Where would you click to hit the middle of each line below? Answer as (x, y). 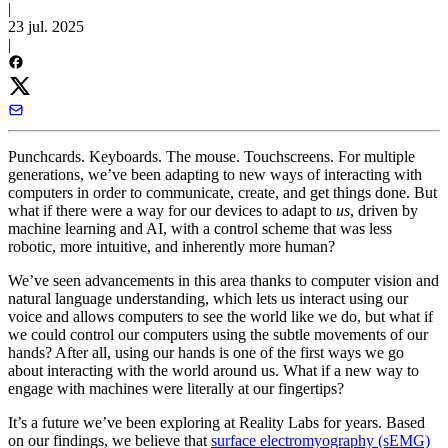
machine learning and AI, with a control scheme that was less (200, 228)
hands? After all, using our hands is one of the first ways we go (206, 352)
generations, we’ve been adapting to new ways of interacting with (215, 174)
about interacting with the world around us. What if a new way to (213, 370)
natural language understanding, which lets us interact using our (208, 298)
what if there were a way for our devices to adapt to (172, 210)
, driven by (384, 210)
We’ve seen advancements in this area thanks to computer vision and (223, 280)
